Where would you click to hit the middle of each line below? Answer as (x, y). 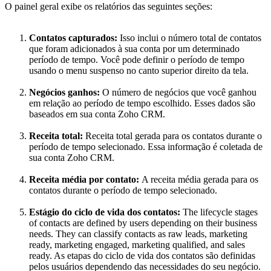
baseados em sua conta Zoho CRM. (97, 114)
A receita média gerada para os (200, 180)
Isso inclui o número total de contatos (191, 38)
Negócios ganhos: (66, 93)
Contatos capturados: (74, 38)
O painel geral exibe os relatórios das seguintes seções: (109, 7)
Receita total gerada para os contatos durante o (174, 136)
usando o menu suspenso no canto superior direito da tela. (139, 71)
